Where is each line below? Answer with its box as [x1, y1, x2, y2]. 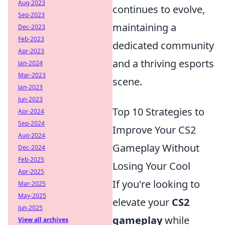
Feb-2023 [18, 35, 44, 43]
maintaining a [113, 21, 176, 35]
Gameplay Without [113, 141, 199, 155]
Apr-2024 [18, 107, 44, 116]
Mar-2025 [18, 179, 46, 188]
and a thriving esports [113, 57, 214, 71]
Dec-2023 [18, 23, 45, 31]
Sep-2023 [18, 11, 45, 19]
